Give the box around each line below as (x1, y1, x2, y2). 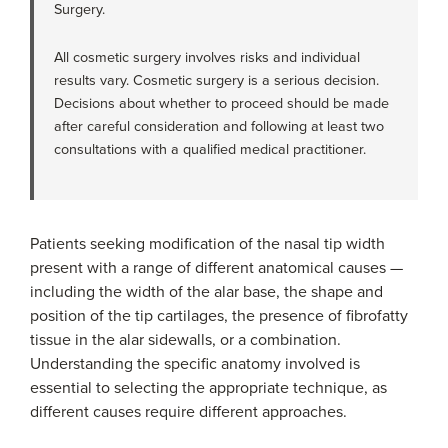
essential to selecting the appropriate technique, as (30, 377, 387, 398)
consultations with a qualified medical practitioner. (54, 140, 366, 158)
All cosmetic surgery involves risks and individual (54, 48, 360, 66)
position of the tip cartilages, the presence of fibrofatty (30, 305, 408, 326)
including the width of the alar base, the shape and (30, 281, 383, 302)
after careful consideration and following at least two (54, 117, 384, 135)
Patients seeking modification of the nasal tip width (30, 233, 385, 254)
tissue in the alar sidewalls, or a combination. (30, 329, 341, 350)
